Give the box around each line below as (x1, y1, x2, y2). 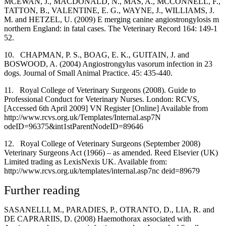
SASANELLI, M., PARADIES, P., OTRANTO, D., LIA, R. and (4, 205, 214, 214)
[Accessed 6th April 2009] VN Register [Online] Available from (4, 103, 208, 112)
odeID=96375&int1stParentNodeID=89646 (4, 122, 143, 131)
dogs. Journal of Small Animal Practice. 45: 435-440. (4, 68, 173, 77)
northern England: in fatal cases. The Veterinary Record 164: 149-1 (4, 24, 217, 33)
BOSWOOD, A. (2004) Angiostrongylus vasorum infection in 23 (4, 59, 212, 68)
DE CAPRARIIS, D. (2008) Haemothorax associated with (4, 214, 191, 223)
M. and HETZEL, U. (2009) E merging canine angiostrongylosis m (4, 15, 219, 24)
